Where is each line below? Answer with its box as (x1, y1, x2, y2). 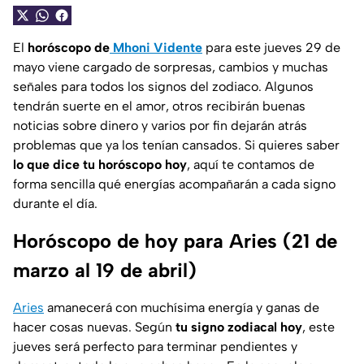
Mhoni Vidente (110, 40, 202, 56)
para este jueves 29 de (202, 40, 340, 56)
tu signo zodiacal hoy (175, 319, 302, 336)
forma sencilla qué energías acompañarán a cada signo (13, 176, 336, 193)
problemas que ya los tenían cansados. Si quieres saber (13, 137, 340, 154)
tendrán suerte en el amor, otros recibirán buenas (13, 98, 305, 115)
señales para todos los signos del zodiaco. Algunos (13, 79, 314, 95)
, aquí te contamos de (187, 157, 314, 173)
